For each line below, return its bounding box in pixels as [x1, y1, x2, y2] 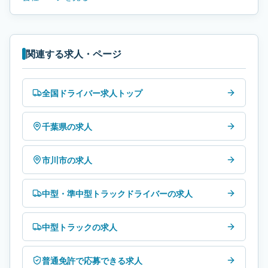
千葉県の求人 [42, 120, 92, 132]
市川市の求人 [42, 154, 92, 166]
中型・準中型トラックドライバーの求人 [42, 187, 193, 199]
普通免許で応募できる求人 [42, 254, 142, 266]
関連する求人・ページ [26, 47, 121, 60]
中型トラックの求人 [42, 221, 117, 233]
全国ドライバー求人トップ [42, 87, 142, 99]
